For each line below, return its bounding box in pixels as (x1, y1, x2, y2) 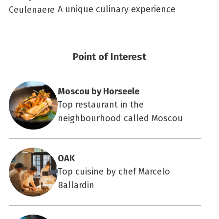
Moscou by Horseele (58, 86, 139, 97)
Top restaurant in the (58, 99, 144, 110)
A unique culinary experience (58, 3, 175, 15)
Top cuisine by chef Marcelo (58, 166, 170, 177)
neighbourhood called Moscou (58, 113, 183, 124)
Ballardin (58, 180, 94, 191)
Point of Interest (73, 51, 146, 63)
